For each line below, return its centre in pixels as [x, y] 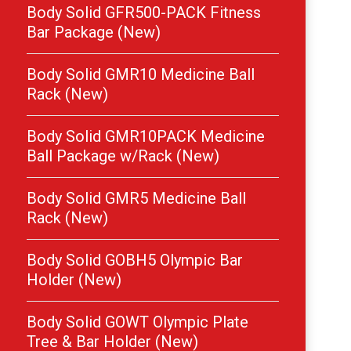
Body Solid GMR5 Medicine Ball [136, 198]
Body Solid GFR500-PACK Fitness [144, 13]
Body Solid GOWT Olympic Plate [138, 322]
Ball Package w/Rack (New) [123, 156]
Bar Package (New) [94, 32]
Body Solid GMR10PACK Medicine [146, 136]
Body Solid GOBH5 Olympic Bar [135, 260]
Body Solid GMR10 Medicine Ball [141, 74]
